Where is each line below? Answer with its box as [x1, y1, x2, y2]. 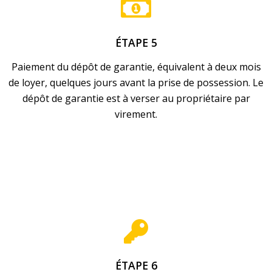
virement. [115, 107, 157, 121]
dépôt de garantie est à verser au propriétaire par [22, 91, 250, 105]
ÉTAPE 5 [115, 35, 157, 50]
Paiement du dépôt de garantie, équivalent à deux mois [11, 59, 261, 73]
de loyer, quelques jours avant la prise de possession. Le [8, 75, 263, 89]
